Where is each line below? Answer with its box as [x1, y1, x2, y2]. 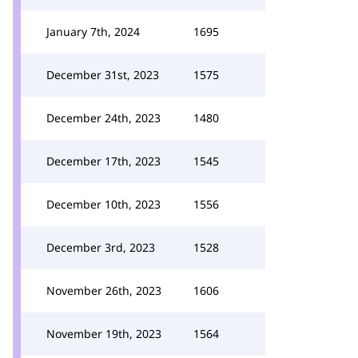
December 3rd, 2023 [46, 240, 155, 255]
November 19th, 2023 [46, 326, 161, 341]
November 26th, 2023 [46, 283, 161, 298]
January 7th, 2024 [46, 24, 140, 39]
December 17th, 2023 [46, 153, 161, 169]
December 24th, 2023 [46, 110, 161, 125]
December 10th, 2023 [46, 197, 161, 212]
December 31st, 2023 [46, 67, 159, 82]
